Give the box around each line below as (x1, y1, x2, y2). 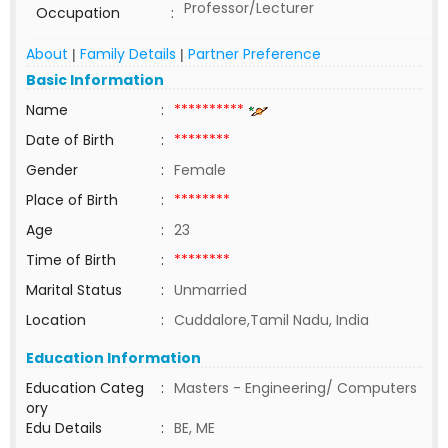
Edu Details (26, 418, 102, 438)
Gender (26, 160, 78, 180)
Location (26, 310, 86, 330)
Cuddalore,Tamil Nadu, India (174, 310, 369, 330)
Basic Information (26, 70, 164, 90)
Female (174, 160, 226, 180)
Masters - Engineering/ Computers (174, 378, 417, 398)
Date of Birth (26, 130, 114, 150)
